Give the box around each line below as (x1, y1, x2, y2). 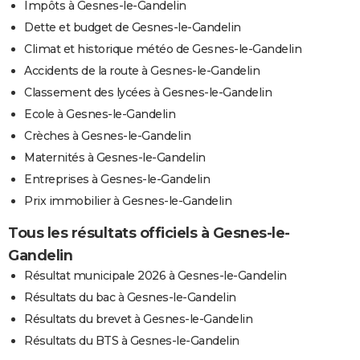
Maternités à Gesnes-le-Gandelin (24, 150, 206, 166)
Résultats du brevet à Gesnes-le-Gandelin (24, 312, 252, 327)
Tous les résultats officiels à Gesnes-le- (8, 224, 290, 243)
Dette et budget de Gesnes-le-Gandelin (24, 20, 241, 35)
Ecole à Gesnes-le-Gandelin (24, 107, 175, 122)
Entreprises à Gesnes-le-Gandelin (24, 172, 210, 187)
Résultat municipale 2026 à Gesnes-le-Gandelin (24, 268, 287, 284)
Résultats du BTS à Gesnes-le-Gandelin (24, 333, 239, 349)
